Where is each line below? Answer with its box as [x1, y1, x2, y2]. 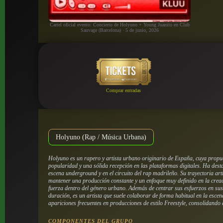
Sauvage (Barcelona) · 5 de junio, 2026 [80, 27, 159, 33]
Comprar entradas [106, 88, 141, 94]
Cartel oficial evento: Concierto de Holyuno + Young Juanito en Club [49, 21, 190, 27]
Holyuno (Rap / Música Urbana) [56, 132, 147, 141]
